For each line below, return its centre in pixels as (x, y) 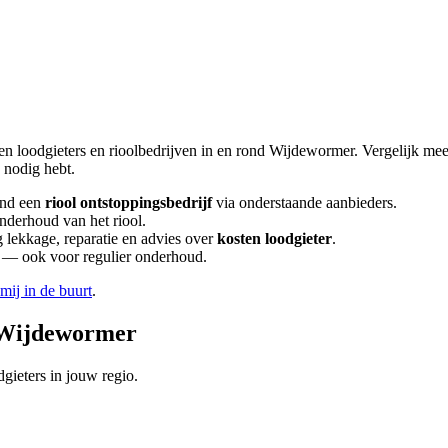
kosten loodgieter (274, 238)
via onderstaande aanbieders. (304, 202)
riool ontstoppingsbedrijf (128, 202)
